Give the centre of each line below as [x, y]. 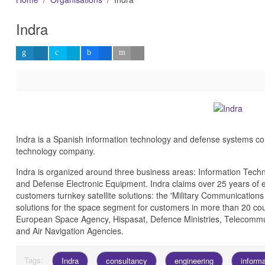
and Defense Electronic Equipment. [83, 184]
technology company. [55, 151]
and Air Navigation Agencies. [70, 231]
